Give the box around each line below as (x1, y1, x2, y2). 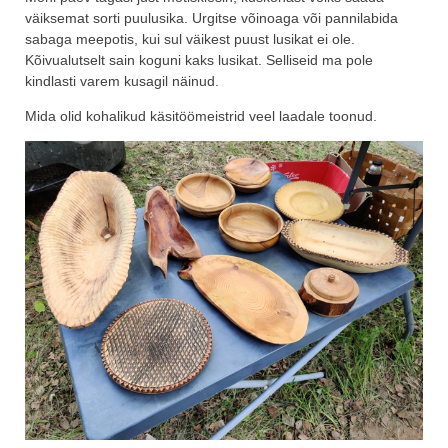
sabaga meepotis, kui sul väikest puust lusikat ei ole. (25, 31, 355, 48)
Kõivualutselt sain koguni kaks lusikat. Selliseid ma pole (25, 52, 373, 69)
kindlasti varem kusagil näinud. (25, 73, 219, 90)
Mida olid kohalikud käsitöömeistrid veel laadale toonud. (25, 108, 377, 125)
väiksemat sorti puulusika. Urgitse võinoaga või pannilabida (25, 10, 398, 27)
